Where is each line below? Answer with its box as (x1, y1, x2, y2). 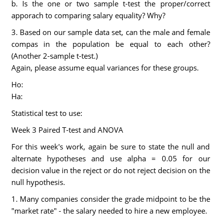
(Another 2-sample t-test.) (11, 51, 98, 61)
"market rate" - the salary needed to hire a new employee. (11, 206, 207, 216)
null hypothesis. (11, 177, 65, 187)
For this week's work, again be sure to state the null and (11, 142, 210, 151)
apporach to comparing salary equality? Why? (11, 10, 165, 20)
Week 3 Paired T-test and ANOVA (11, 125, 123, 135)
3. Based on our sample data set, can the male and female (11, 27, 210, 37)
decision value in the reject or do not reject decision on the (11, 165, 210, 175)
